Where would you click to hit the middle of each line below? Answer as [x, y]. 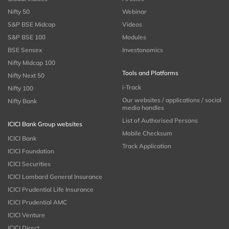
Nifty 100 [20, 88]
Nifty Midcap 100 [31, 63]
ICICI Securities [29, 164]
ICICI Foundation [31, 151]
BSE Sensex [25, 50]
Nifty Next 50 [26, 76]
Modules [134, 37]
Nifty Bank [22, 101]
